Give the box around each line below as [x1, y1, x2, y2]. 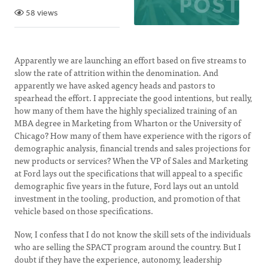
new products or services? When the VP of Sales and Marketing [14, 154, 248, 167]
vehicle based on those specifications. [14, 204, 155, 217]
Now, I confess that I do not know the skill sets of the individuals [14, 227, 251, 240]
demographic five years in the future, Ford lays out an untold [14, 179, 239, 192]
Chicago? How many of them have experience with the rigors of [14, 129, 251, 142]
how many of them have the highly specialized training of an [14, 103, 237, 117]
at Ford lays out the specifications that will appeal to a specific [14, 166, 243, 179]
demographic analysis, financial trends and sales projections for [14, 141, 251, 154]
